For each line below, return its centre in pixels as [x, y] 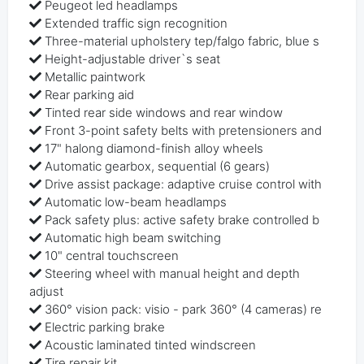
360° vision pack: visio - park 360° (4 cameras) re [184, 309]
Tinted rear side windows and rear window [164, 112]
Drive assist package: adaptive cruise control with [184, 184]
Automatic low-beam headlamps [136, 201]
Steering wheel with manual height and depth [173, 273]
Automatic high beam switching [133, 237]
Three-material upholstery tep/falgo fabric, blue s [182, 41]
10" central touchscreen [112, 255]
